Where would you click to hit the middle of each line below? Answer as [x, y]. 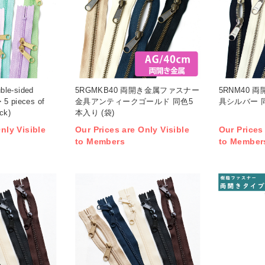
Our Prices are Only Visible [132, 130]
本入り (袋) [95, 112]
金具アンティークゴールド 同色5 [134, 101]
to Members [100, 142]
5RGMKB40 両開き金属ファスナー [137, 90]
